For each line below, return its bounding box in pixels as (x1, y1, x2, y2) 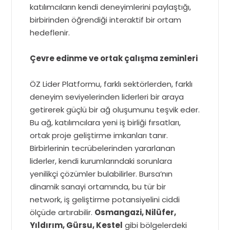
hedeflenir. (30, 27, 70, 39)
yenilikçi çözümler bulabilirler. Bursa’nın (30, 168, 173, 180)
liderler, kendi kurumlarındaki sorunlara (30, 156, 172, 167)
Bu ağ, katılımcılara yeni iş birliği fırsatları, (30, 117, 181, 128)
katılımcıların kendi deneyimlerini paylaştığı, (30, 2, 191, 13)
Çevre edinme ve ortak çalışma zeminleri (30, 53, 198, 64)
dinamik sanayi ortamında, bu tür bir (30, 181, 166, 193)
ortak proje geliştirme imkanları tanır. (30, 130, 168, 141)
